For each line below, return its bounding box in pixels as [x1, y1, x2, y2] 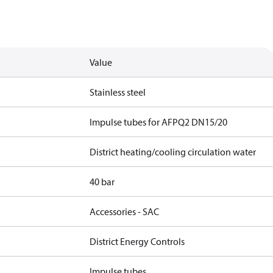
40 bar [90, 175, 115, 188]
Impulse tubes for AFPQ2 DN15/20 [90, 116, 228, 128]
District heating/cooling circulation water [90, 146, 257, 158]
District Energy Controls [90, 235, 185, 247]
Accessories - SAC [90, 205, 160, 218]
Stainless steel [90, 86, 146, 98]
